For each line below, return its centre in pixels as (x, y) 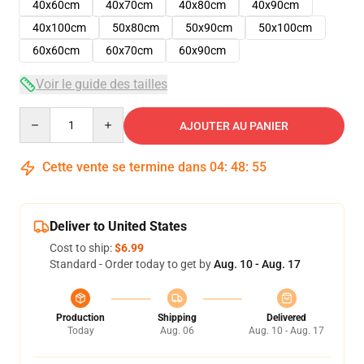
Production (80, 318)
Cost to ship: (82, 248)
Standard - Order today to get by (132, 264)
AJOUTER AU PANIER (234, 126)
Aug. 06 (177, 331)
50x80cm (136, 28)
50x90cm (209, 28)
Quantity (41, 115)
